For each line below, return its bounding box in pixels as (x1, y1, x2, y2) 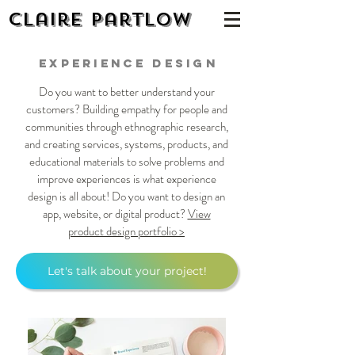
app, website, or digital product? (42, 205, 188, 223)
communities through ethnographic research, (25, 118, 228, 136)
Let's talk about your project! (47, 264, 207, 278)
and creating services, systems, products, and (25, 136, 228, 153)
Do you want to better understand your (38, 83, 215, 101)
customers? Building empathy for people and (25, 101, 227, 118)
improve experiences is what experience (36, 170, 216, 188)
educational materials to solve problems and (29, 153, 224, 170)
